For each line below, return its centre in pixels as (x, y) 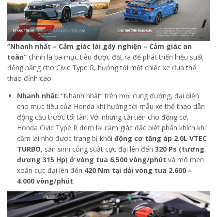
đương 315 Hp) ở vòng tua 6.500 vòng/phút (92, 160)
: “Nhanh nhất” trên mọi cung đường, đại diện (128, 96)
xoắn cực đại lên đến (51, 170)
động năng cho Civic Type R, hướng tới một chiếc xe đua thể (102, 68)
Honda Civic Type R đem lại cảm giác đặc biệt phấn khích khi (111, 128)
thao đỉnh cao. (30, 78)
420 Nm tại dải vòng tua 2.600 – (138, 170)
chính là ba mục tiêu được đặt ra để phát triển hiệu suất (115, 57)
